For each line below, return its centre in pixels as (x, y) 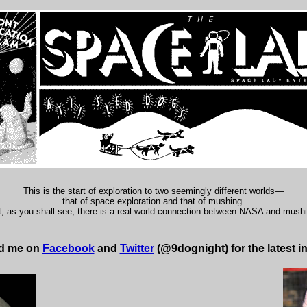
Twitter (137, 248)
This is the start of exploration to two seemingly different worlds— (153, 191)
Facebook (68, 248)
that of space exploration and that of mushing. (153, 201)
